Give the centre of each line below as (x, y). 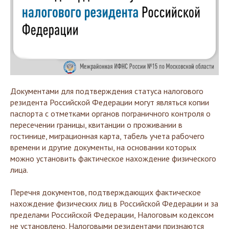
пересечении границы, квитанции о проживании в (96, 125)
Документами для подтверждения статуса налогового (107, 91)
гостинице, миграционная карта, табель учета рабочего (107, 136)
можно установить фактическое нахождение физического (113, 158)
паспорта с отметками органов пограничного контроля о (110, 113)
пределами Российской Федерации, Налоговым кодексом (112, 215)
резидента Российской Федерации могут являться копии (110, 102)
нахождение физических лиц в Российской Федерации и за (114, 203)
